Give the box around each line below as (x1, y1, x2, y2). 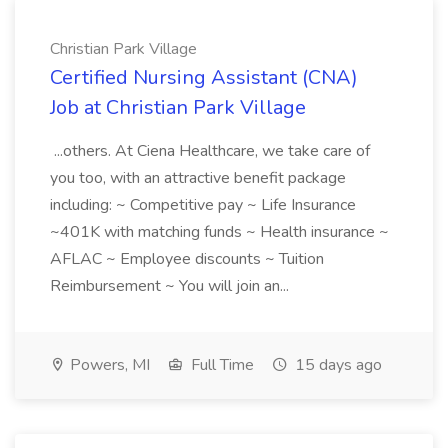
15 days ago (291, 354, 382, 376)
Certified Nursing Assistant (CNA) (50, 64, 358, 91)
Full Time (187, 354, 254, 376)
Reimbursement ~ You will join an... (50, 275, 293, 297)
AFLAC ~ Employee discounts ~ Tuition (50, 248, 324, 270)
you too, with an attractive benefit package (50, 167, 346, 189)
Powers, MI (66, 354, 150, 376)
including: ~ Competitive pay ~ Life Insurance (50, 194, 356, 216)
